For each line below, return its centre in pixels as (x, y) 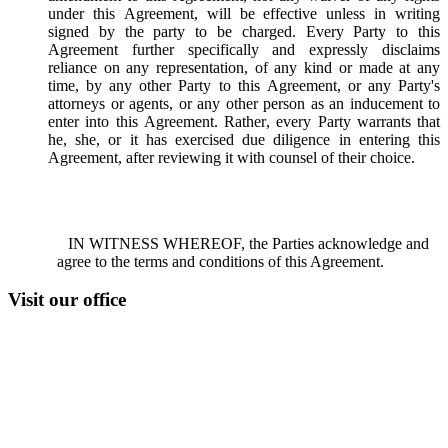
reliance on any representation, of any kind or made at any (244, 67)
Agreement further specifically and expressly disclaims (244, 49)
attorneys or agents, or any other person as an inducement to (244, 103)
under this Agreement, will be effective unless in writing (244, 13)
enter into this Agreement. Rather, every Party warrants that (244, 121)
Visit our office (67, 300)
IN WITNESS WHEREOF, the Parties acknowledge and (248, 243)
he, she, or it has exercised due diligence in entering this (244, 139)
